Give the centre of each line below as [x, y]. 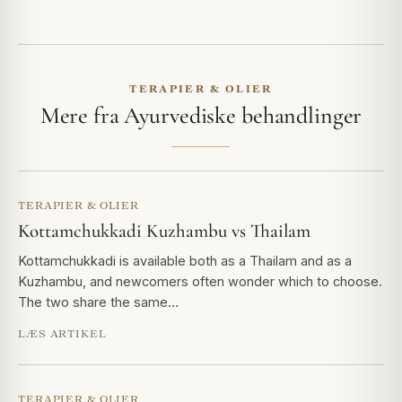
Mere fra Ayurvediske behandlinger [201, 116]
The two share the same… [98, 302]
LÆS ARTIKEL [62, 334]
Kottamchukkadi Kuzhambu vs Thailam [164, 232]
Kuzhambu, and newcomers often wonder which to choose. [200, 282]
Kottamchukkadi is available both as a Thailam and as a [185, 261]
